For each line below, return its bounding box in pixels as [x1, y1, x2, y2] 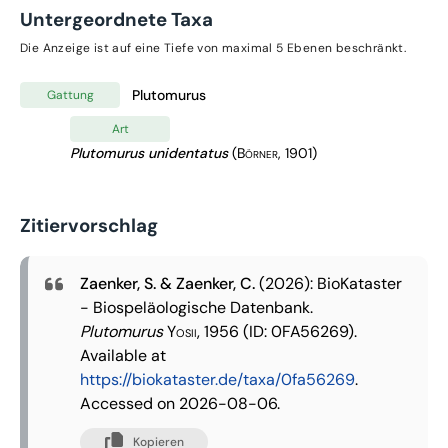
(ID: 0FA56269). [239, 321, 357, 343]
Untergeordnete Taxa [20, 6, 213, 32]
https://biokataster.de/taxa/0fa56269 [80, 369, 355, 391]
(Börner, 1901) [232, 144, 317, 163]
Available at [80, 345, 166, 367]
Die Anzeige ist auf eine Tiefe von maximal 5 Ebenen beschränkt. [20, 39, 407, 56]
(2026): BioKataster [255, 273, 402, 295]
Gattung [46, 86, 94, 103]
